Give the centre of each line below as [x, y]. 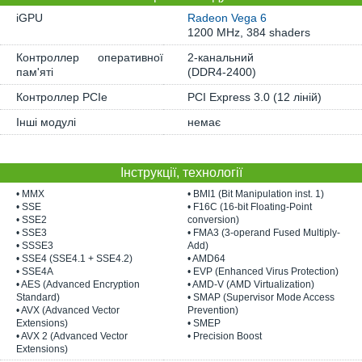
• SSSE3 [35, 246]
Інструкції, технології [181, 173]
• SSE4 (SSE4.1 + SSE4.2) [74, 259]
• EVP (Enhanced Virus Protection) [263, 271]
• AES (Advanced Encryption [78, 284]
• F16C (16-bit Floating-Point [250, 207]
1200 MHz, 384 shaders [249, 32]
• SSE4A [35, 271]
